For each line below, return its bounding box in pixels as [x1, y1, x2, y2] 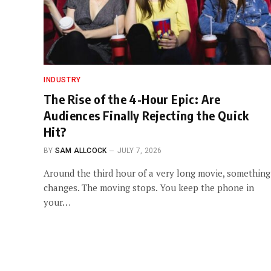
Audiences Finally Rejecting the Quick [44, 107, 249, 123]
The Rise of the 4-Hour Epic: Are [44, 91, 221, 106]
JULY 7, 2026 [117, 146, 162, 155]
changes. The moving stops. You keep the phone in [44, 181, 254, 194]
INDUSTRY [44, 75, 81, 84]
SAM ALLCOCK [54, 146, 107, 155]
